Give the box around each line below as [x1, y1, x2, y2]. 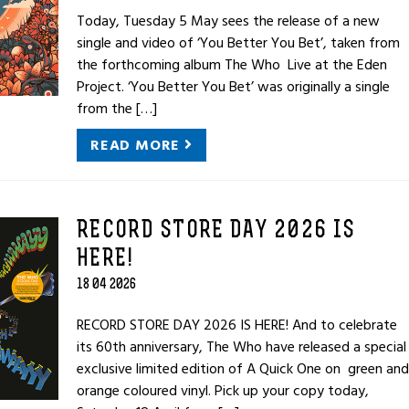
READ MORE [90, 133, 184, 157]
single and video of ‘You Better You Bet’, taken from [77, 31, 400, 55]
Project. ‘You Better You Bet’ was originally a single [77, 75, 390, 99]
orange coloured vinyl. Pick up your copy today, [77, 379, 369, 403]
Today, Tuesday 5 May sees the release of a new [77, 9, 380, 33]
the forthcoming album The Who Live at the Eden [77, 53, 387, 77]
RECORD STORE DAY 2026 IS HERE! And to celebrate [77, 313, 397, 337]
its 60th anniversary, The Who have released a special [77, 335, 406, 359]
